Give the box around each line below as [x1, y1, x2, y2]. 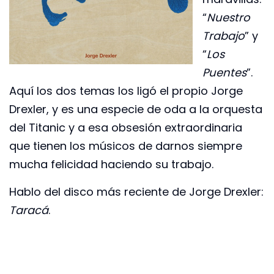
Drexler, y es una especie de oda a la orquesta [9, 102, 262, 117]
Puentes [202, 65, 246, 81]
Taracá [9, 202, 48, 218]
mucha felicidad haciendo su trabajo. [9, 157, 213, 172]
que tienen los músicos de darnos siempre [9, 138, 242, 154]
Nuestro [207, 10, 250, 26]
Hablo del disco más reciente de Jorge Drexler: [9, 183, 264, 199]
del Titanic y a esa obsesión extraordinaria [9, 120, 242, 136]
